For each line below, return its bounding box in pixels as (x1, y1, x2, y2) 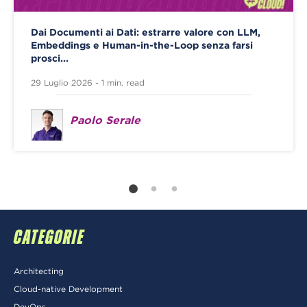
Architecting (14, 267, 64, 276)
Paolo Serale (70, 113, 140, 126)
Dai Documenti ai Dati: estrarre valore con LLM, (31, 26, 260, 38)
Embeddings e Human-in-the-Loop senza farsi (31, 39, 253, 51)
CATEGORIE (14, 228, 84, 249)
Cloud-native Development (14, 284, 123, 294)
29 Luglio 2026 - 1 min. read (31, 77, 145, 87)
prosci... (31, 52, 69, 64)
